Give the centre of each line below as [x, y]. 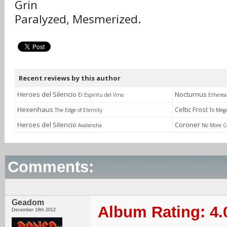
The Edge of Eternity [79, 110]
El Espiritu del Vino [101, 95]
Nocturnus [192, 94]
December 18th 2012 [34, 210]
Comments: [51, 167]
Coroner [188, 125]
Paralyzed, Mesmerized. [78, 19]
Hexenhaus [36, 109]
